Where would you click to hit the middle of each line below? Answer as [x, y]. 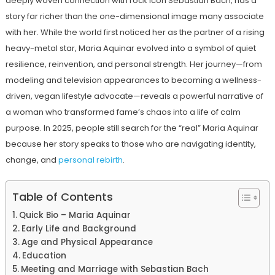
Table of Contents [62, 196]
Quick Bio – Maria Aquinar [75, 215]
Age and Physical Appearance [87, 242]
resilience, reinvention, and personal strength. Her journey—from [134, 64]
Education [44, 255]
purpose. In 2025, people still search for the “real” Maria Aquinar [132, 128]
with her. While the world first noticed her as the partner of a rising [135, 32]
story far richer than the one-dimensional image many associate [134, 16]
